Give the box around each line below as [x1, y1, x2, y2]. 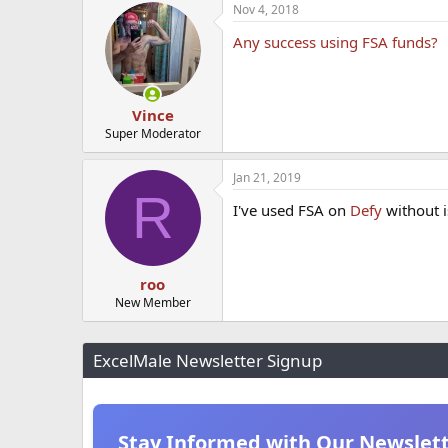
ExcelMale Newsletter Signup [93, 348, 322, 372]
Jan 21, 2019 [233, 169, 301, 187]
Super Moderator [104, 125, 201, 143]
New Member [114, 293, 191, 311]
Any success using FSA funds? [233, 31, 438, 52]
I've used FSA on [233, 200, 350, 221]
